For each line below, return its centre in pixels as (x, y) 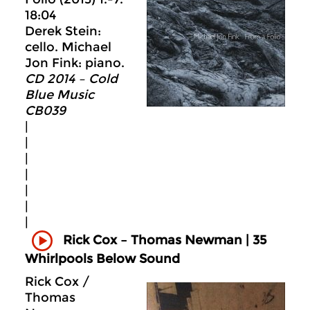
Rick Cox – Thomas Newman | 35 (165, 240)
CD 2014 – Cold (71, 79)
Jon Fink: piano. (75, 63)
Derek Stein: (63, 31)
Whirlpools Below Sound (102, 258)
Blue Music (60, 94)
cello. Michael (68, 47)
